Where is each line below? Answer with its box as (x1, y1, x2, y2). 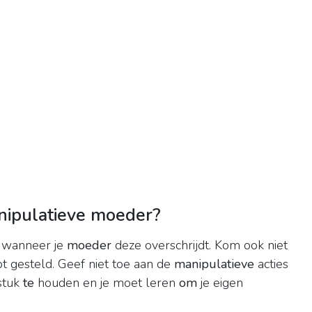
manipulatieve (174, 256, 254, 273)
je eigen (197, 274, 243, 292)
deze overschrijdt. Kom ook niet (111, 237, 288, 254)
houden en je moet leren (34, 274, 179, 292)
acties (254, 256, 288, 273)
